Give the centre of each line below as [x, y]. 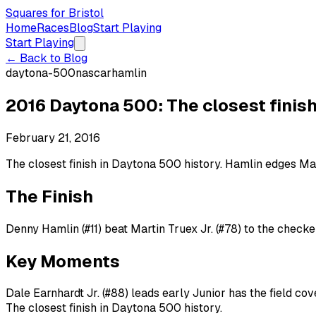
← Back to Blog [47, 58]
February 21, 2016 [53, 138]
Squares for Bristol [55, 13]
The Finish [49, 196]
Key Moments [63, 261]
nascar [93, 73]
